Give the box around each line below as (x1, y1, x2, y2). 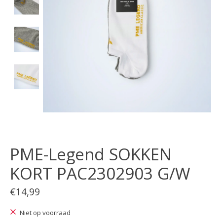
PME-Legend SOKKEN (10, 143, 172, 166)
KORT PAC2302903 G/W (10, 162, 190, 185)
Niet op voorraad (19, 208, 71, 218)
